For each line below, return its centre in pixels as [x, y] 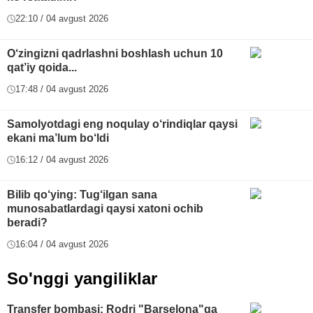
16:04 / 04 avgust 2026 [62, 245]
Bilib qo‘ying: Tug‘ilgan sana [82, 195]
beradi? [27, 223]
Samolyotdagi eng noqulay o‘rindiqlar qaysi [122, 124]
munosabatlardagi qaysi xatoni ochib [105, 209]
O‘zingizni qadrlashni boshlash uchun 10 [115, 54]
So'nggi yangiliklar [82, 279]
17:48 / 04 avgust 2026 [62, 89]
